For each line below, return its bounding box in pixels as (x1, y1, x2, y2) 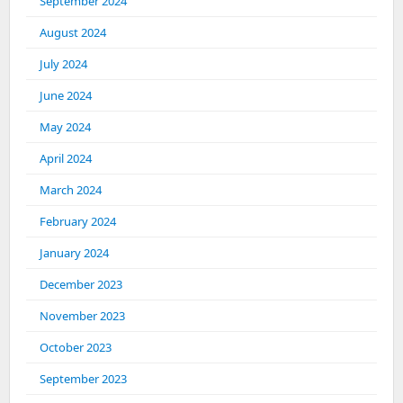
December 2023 (40, 276, 122, 292)
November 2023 (40, 308, 125, 324)
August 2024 (40, 24, 106, 40)
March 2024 (40, 182, 102, 198)
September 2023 (40, 371, 127, 387)
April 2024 (40, 150, 92, 166)
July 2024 (40, 56, 87, 72)
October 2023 (40, 339, 112, 355)
